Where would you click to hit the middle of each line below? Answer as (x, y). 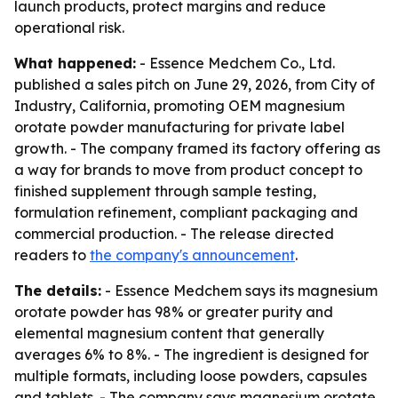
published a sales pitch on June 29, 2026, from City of (195, 84)
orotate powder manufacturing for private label (179, 127)
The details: (58, 291)
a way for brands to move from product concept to (188, 170)
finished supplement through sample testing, (165, 191)
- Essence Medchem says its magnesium (239, 291)
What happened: (75, 63)
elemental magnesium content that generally (169, 333)
